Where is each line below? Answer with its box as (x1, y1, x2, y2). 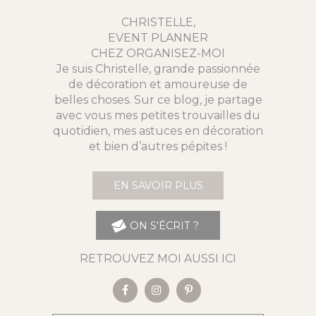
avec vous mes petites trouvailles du (56, 109, 260, 122)
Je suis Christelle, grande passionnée (56, 62, 260, 75)
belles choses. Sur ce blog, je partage (54, 93, 262, 107)
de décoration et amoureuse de (68, 78, 248, 91)
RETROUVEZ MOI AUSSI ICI (80, 251, 236, 265)
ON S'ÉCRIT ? (127, 219, 199, 232)
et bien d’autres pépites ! (89, 140, 227, 153)
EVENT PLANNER (108, 31, 208, 44)
